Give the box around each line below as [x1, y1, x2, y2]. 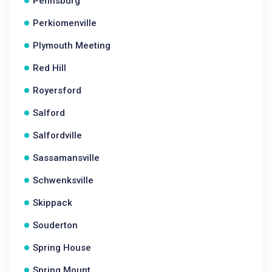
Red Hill [33, 63, 66, 73]
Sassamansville [33, 152, 100, 163]
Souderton [33, 220, 78, 231]
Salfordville [33, 130, 82, 141]
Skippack [33, 197, 72, 208]
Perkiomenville [33, 18, 97, 29]
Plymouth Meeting [33, 40, 110, 51]
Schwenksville [33, 175, 93, 186]
